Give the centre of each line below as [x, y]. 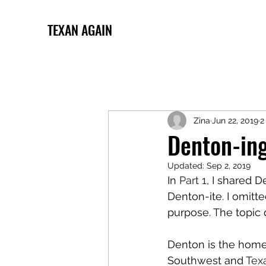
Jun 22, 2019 [235, 120]
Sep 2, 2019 [229, 166]
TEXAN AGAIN [80, 30]
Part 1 [193, 180]
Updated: [187, 166]
